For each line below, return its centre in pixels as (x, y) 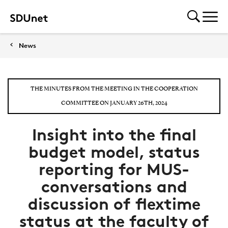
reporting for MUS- (114, 169)
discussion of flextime (114, 204)
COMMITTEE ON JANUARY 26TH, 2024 (114, 103)
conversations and (114, 187)
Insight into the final (114, 135)
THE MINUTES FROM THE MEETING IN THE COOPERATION (114, 89)
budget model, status (114, 152)
